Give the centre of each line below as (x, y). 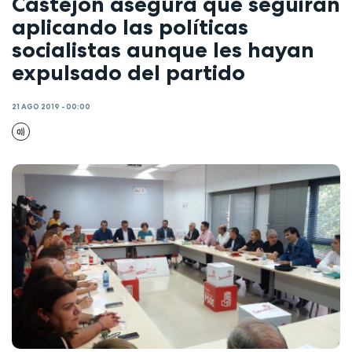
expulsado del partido (128, 72)
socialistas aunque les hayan (163, 49)
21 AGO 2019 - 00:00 (51, 107)
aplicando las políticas (130, 26)
